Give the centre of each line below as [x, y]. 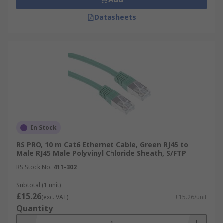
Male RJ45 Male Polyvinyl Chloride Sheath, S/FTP [101, 153]
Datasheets [115, 17]
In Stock [44, 128]
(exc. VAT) [55, 197]
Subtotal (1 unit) [39, 185]
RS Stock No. [34, 167]
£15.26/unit [191, 197]
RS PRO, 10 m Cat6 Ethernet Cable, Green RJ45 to [102, 145]
